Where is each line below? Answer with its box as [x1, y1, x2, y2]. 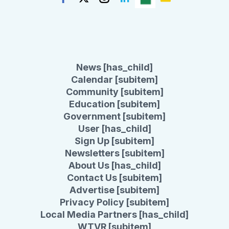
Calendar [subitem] [71, 74, 158, 85]
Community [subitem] [65, 86, 164, 97]
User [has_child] [78, 123, 151, 134]
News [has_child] [76, 62, 153, 73]
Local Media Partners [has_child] [40, 209, 189, 220]
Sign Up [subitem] [75, 135, 154, 146]
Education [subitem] [69, 99, 160, 109]
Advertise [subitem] [70, 185, 159, 195]
